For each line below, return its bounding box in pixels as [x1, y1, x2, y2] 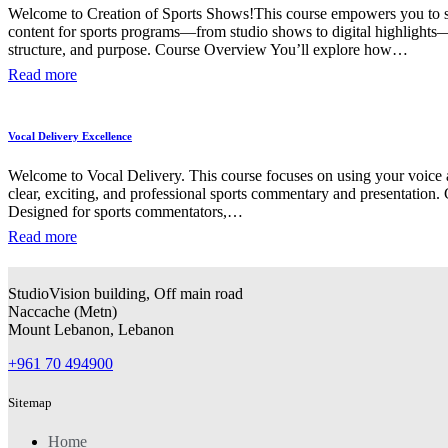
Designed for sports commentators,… [8, 202, 243, 220]
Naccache [8, 302, 70, 320]
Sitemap [8, 394, 52, 410]
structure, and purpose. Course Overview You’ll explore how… [8, 40, 408, 58]
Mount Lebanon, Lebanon [8, 320, 174, 338]
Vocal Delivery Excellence [8, 129, 132, 142]
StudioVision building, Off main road [8, 284, 243, 302]
